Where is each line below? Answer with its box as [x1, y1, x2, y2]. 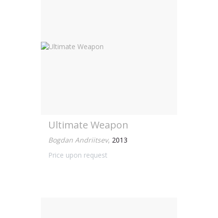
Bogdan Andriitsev [48, 135, 108, 145]
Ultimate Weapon [48, 118, 128, 131]
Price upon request [48, 150, 108, 160]
